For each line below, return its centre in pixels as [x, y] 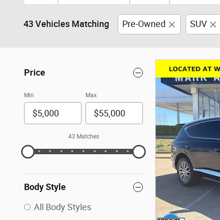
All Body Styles [63, 207]
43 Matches [83, 137]
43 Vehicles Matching [66, 24]
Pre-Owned [144, 24]
